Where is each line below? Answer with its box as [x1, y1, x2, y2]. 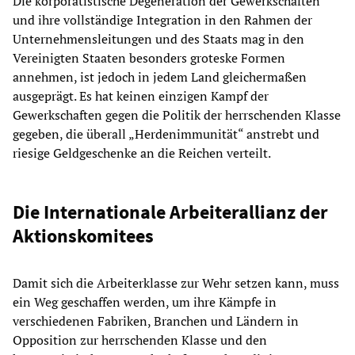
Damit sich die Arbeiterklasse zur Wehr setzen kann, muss [13, 274, 339, 292]
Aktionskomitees [13, 223, 154, 249]
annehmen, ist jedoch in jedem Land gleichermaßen [13, 68, 307, 86]
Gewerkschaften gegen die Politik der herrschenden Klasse [13, 106, 341, 124]
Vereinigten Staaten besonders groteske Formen [13, 49, 285, 67]
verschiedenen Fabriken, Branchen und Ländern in [13, 312, 299, 330]
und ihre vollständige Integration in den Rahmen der [13, 11, 312, 29]
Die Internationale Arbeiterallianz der [13, 200, 328, 225]
